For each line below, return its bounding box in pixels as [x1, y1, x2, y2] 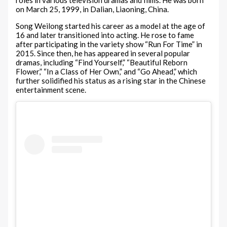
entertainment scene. [16, 85, 87, 95]
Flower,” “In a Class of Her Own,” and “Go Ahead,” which [16, 67, 198, 77]
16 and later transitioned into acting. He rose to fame [16, 30, 195, 40]
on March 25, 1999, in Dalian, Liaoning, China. [16, 5, 169, 14]
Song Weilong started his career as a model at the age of [16, 21, 206, 31]
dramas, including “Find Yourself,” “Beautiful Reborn [16, 58, 188, 67]
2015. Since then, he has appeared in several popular [16, 49, 191, 58]
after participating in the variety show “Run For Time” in [16, 40, 203, 49]
